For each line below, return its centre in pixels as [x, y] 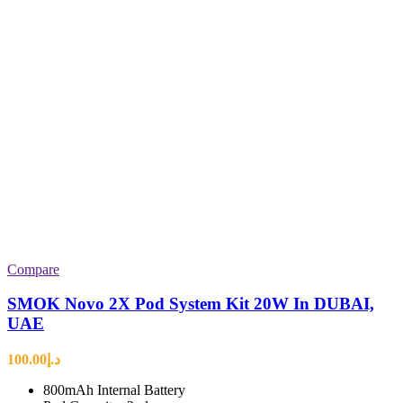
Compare [33, 269]
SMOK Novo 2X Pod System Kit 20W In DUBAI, [191, 304]
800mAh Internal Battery [114, 390]
